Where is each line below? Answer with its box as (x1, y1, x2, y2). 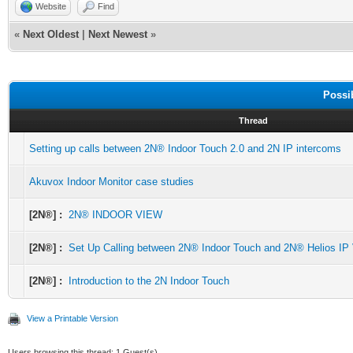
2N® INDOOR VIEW (69, 209, 162, 221)
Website (35, 2, 66, 11)
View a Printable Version (27, 314, 118, 323)
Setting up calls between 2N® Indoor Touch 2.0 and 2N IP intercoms (29, 143, 341, 154)
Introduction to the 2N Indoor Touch (69, 275, 229, 287)
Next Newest (88, 28, 147, 40)
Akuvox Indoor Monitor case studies (29, 176, 194, 188)
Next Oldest (23, 28, 79, 40)
